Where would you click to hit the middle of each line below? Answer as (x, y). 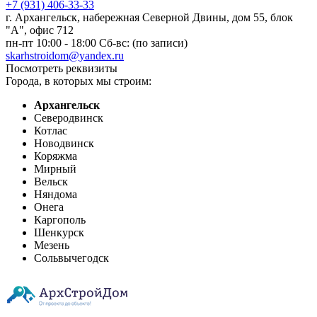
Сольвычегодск (71, 258)
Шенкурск (59, 233)
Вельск (51, 182)
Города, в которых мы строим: (79, 81)
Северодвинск (69, 118)
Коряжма (56, 156)
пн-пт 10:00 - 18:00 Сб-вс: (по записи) (97, 43)
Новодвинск (64, 144)
